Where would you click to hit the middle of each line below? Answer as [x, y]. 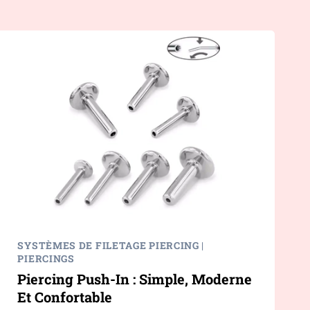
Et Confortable [65, 297]
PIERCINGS [46, 259]
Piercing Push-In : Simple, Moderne [135, 279]
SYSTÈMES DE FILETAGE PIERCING [108, 246]
